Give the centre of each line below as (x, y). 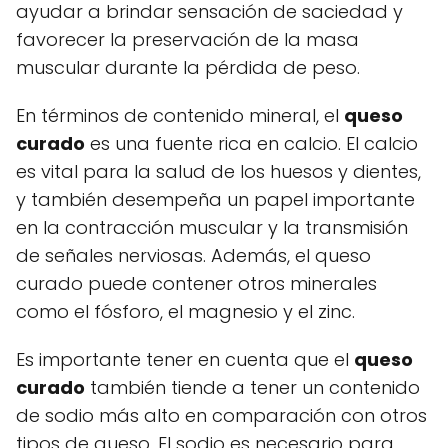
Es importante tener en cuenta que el (185, 359)
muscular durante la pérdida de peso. (188, 67)
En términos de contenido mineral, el (180, 115)
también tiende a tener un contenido (252, 387)
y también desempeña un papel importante (215, 199)
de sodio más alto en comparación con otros (221, 415)
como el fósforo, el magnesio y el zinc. (185, 311)
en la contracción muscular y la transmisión (212, 227)
